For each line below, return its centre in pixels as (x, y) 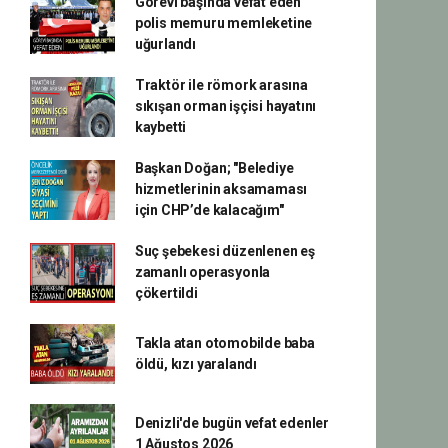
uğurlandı (165, 44)
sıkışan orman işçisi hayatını (225, 106)
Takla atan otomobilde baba (224, 343)
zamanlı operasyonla (202, 272)
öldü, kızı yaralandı (195, 364)
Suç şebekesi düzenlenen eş (224, 251)
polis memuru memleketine (223, 23)
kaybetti (160, 127)
